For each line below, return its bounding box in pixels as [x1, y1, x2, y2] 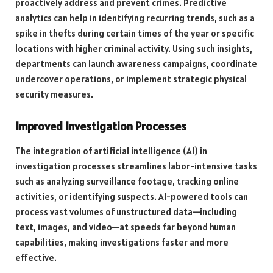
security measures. [15, 88, 93, 100]
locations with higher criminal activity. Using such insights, [15, 42, 252, 54]
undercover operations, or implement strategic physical [15, 73, 247, 85]
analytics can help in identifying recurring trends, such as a [15, 12, 255, 24]
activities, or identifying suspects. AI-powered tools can [15, 191, 248, 203]
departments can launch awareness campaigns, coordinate [15, 57, 257, 69]
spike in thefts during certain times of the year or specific [15, 27, 254, 39]
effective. [15, 252, 57, 264]
